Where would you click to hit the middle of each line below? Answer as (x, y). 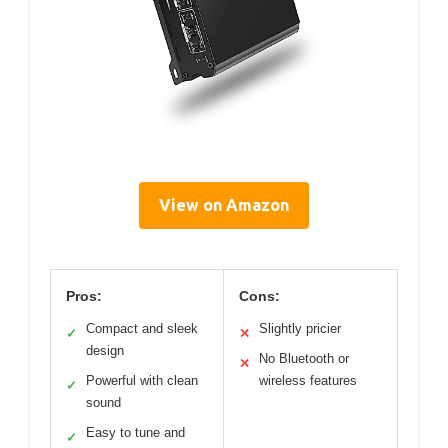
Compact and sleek (142, 329)
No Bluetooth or (304, 359)
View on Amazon (224, 205)
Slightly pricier (300, 329)
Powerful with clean (142, 381)
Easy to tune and (135, 433)
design (105, 351)
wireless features (308, 381)
